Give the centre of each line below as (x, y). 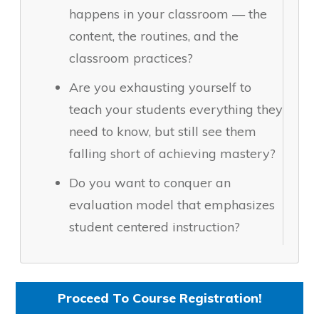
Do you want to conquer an (150, 183)
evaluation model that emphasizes (172, 205)
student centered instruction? (155, 227)
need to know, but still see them (163, 132)
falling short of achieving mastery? (172, 154)
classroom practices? (131, 58)
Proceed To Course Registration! (159, 298)
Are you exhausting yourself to (160, 88)
